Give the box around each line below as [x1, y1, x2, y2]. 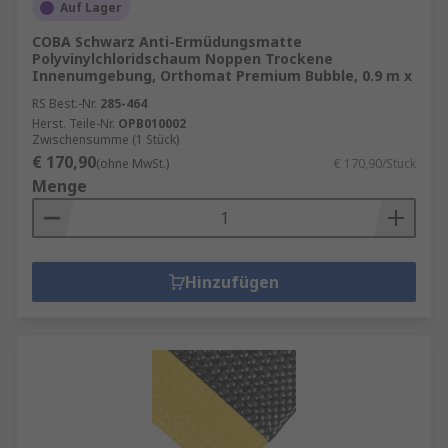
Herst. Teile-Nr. [32, 115, 115, 132]
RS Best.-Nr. [32, 95, 97, 112]
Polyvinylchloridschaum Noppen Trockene [32, 49, 333, 68]
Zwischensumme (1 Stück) [32, 131, 179, 148]
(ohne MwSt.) [96, 155, 169, 172]
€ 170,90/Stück [334, 155, 416, 172]
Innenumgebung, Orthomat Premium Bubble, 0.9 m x [32, 66, 412, 85]
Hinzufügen [185, 271, 279, 293]
